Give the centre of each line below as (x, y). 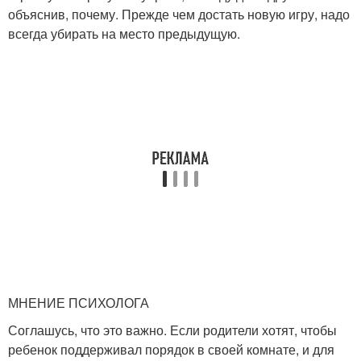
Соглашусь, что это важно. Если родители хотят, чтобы (172, 330)
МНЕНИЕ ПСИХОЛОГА (79, 303)
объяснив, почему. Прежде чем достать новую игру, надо (179, 14)
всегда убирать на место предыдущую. (124, 33)
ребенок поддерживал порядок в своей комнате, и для (171, 349)
